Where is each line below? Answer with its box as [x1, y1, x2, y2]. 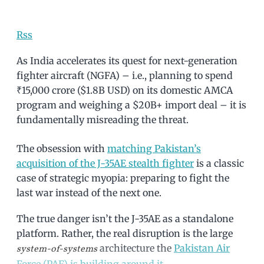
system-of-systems [16, 243, 97, 256]
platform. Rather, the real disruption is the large [16, 227, 233, 240]
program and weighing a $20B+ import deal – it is [16, 99, 246, 111]
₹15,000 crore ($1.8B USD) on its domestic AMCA [16, 84, 233, 97]
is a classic [194, 157, 244, 170]
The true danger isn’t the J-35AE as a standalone [16, 213, 233, 225]
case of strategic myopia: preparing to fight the [16, 172, 229, 184]
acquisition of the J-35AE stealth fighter [16, 157, 194, 170]
